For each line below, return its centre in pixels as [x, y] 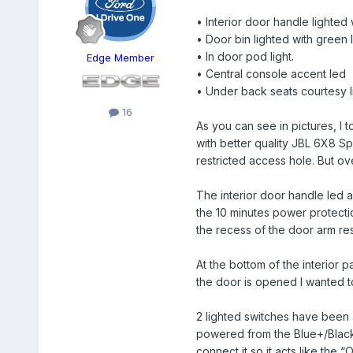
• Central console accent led [271, 74]
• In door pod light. [245, 57]
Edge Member [120, 58]
